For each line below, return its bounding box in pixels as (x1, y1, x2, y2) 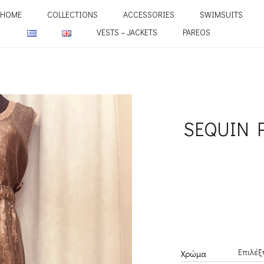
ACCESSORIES (123, 9, 174, 20)
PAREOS (183, 27, 210, 38)
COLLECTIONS (47, 9, 98, 20)
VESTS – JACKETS (97, 27, 157, 38)
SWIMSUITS (199, 9, 243, 20)
